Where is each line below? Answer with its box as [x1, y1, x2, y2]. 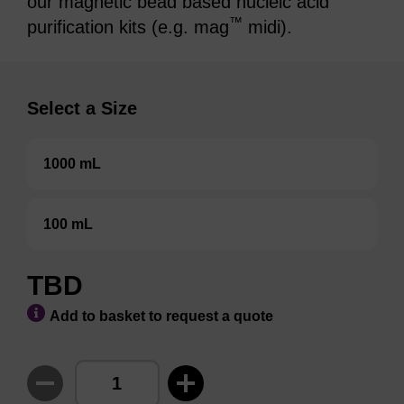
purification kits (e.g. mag [27, 17, 229, 37]
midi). [243, 17, 292, 37]
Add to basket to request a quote [50, 308, 273, 324]
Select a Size [27, 98, 137, 118]
